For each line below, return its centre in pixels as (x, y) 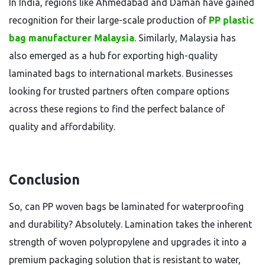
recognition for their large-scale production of (109, 20)
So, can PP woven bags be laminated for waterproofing (126, 206)
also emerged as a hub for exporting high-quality (113, 56)
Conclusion (44, 180)
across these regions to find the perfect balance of (117, 109)
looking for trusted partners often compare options (119, 91)
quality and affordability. (62, 127)
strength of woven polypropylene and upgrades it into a (128, 242)
